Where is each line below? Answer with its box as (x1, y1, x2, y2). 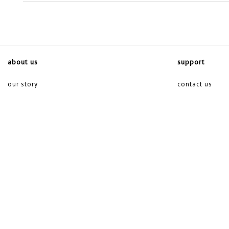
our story (8, 80, 38, 88)
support (177, 57, 205, 66)
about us (8, 57, 38, 66)
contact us (177, 80, 213, 88)
